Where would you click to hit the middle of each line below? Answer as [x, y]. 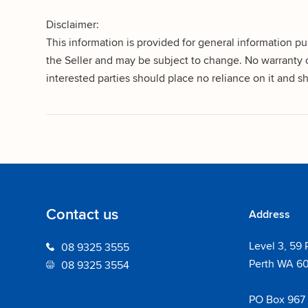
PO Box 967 [277, 299]
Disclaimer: [73, 24]
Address [269, 214]
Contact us [82, 214]
